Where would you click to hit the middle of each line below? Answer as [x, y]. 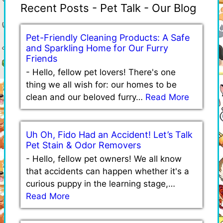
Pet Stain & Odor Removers [83, 145]
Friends [42, 58]
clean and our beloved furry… [86, 97]
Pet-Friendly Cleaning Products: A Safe [108, 37]
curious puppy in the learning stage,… [101, 183]
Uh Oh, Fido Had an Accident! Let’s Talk [109, 134]
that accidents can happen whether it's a [108, 171]
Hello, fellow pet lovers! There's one [104, 72]
